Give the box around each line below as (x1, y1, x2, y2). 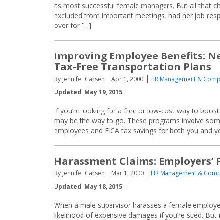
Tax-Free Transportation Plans (54, 60, 211, 73)
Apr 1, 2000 (111, 75, 143, 83)
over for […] (54, 21, 91, 30)
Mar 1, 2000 (111, 169, 144, 177)
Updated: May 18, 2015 (54, 182, 122, 191)
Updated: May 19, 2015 (54, 88, 122, 96)
